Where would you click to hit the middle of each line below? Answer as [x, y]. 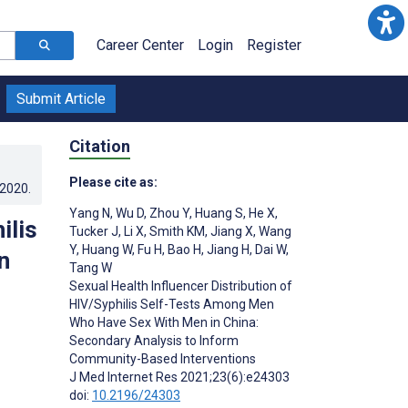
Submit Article [61, 99]
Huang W [106, 249]
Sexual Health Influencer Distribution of [181, 286]
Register [274, 45]
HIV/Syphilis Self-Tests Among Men [172, 304]
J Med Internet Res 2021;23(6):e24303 [179, 377]
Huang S [218, 213]
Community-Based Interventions [163, 358]
